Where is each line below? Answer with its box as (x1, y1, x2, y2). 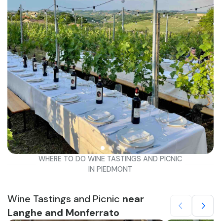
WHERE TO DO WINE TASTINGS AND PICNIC (38, 154, 183, 163)
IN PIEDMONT (88, 164, 133, 174)
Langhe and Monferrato (7, 206, 119, 219)
